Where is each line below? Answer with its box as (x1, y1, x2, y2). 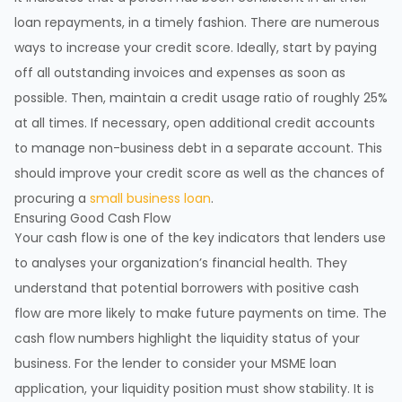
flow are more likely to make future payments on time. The (14, 304, 387, 323)
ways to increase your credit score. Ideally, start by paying (14, 39, 377, 57)
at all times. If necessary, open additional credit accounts (14, 114, 375, 133)
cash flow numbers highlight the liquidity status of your (14, 329, 360, 348)
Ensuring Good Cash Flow (14, 209, 170, 228)
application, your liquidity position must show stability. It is (14, 380, 374, 398)
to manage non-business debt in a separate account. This (14, 139, 382, 158)
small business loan (90, 189, 211, 208)
